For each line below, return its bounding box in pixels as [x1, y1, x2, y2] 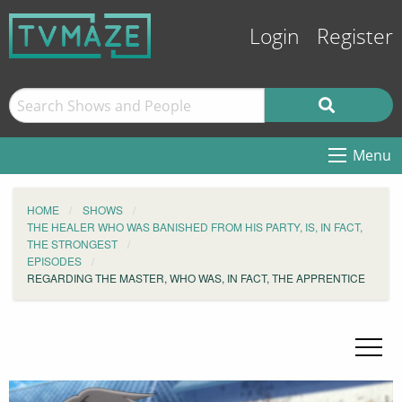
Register [317, 25, 393, 49]
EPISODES [27, 253, 82, 268]
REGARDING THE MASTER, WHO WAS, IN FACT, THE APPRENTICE [27, 270, 365, 285]
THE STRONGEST [27, 236, 118, 251]
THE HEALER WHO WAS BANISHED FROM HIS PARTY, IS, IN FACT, [27, 219, 363, 234]
